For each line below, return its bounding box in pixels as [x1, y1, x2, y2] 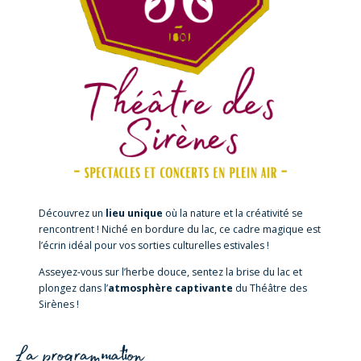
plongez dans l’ [39, 280, 109, 295]
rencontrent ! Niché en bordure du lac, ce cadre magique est [39, 222, 322, 236]
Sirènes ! [39, 297, 80, 311]
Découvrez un [39, 205, 106, 220]
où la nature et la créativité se [163, 205, 304, 220]
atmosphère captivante [108, 280, 234, 295]
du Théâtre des [233, 280, 308, 295]
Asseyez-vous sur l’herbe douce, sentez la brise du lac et [39, 264, 303, 279]
